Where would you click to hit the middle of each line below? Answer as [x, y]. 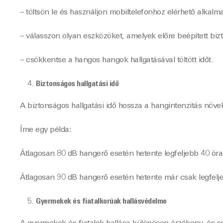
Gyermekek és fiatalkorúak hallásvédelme [101, 202]
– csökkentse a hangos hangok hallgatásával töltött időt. [116, 60]
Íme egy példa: [46, 130]
